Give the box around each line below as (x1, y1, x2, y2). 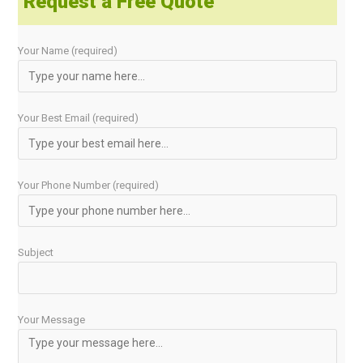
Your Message (18, 314, 86, 327)
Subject (18, 246, 54, 259)
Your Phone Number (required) (18, 179, 160, 192)
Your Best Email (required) (18, 112, 139, 125)
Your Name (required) (18, 45, 118, 58)
